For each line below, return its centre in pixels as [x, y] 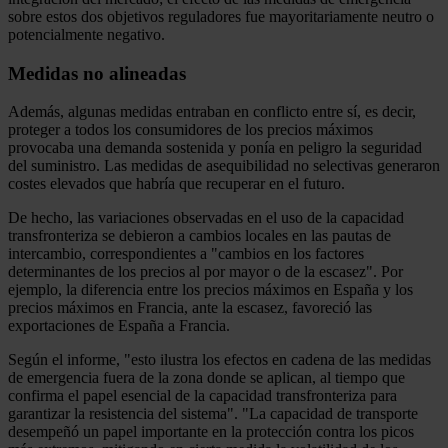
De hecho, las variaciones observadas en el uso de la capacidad [206, 218]
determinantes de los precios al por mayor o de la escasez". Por [205, 272]
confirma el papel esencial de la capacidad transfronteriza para [202, 396]
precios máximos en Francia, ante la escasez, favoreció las [190, 308]
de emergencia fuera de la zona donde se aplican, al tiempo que [206, 378]
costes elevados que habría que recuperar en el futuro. [176, 184]
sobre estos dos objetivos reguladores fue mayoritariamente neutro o [221, 16]
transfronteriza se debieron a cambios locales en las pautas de [199, 236]
